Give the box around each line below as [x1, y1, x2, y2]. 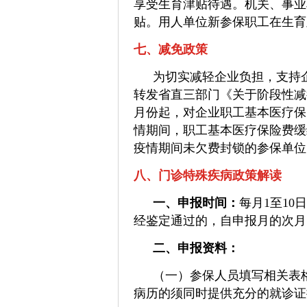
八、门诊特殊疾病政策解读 [134, 169, 282, 182]
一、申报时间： [153, 196, 239, 210]
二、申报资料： [153, 241, 239, 255]
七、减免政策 [134, 42, 208, 56]
